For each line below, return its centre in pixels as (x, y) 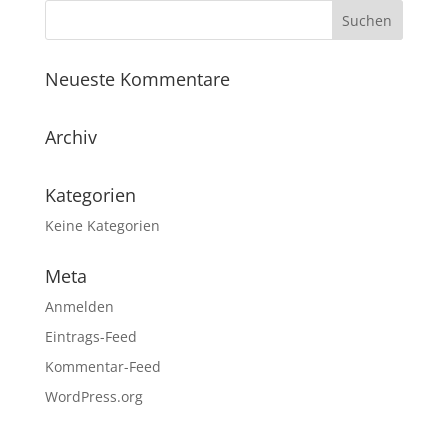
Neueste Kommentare (137, 79)
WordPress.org (93, 396)
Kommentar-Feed (102, 366)
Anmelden (79, 306)
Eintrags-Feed (90, 336)
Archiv (70, 137)
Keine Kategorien (102, 225)
